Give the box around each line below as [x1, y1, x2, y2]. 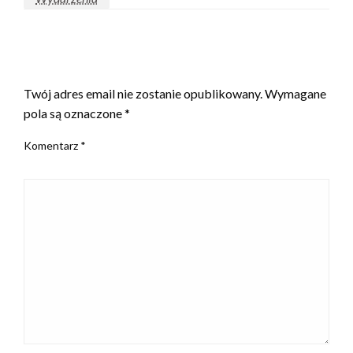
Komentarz [24, 138, 80, 152]
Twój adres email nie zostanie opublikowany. [24, 85, 262, 101]
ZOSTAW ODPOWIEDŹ [24, 57, 177, 75]
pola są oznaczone [24, 105, 124, 121]
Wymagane [265, 85, 326, 101]
